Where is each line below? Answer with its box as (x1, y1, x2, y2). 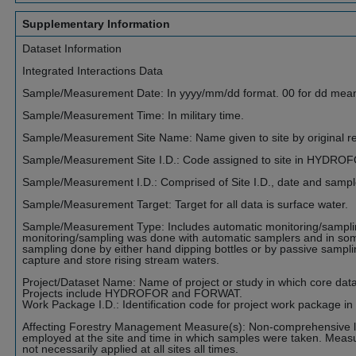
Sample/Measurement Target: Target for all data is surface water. (22, 198, 348, 211)
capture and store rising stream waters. (22, 253, 219, 266)
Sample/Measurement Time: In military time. (22, 109, 244, 122)
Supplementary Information (22, 17, 170, 30)
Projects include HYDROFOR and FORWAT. (22, 287, 242, 300)
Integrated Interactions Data (22, 64, 163, 77)
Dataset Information (22, 42, 122, 55)
